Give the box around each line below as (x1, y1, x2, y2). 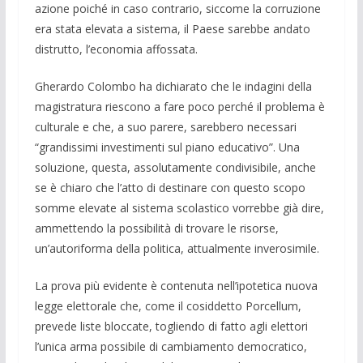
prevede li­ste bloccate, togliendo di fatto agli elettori (34, 318, 308, 334)
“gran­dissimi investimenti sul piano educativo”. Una (34, 139, 300, 155)
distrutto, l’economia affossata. (34, 41, 198, 57)
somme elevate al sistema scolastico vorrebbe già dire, (34, 199, 324, 216)
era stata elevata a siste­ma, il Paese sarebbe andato (34, 20, 310, 36)
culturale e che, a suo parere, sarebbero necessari (34, 118, 297, 135)
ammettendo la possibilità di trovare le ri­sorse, (34, 220, 279, 236)
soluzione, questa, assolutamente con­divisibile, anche (34, 159, 316, 175)
